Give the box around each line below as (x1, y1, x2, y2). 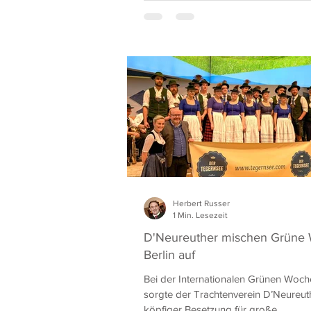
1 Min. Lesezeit (173, 210, 228, 220)
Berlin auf (144, 248, 195, 262)
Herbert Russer (173, 199, 230, 208)
